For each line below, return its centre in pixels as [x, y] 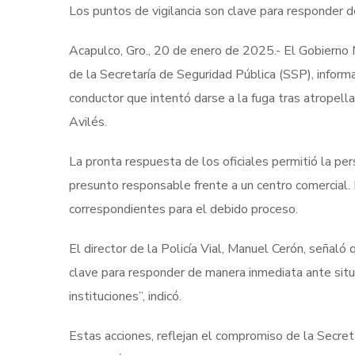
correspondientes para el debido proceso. [183, 209]
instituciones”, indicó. [125, 296]
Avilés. [88, 122]
